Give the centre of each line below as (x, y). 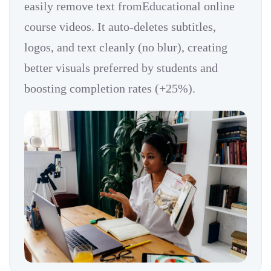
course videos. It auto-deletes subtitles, (120, 26)
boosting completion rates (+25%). (110, 88)
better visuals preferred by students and (121, 67)
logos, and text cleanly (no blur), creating (126, 47)
